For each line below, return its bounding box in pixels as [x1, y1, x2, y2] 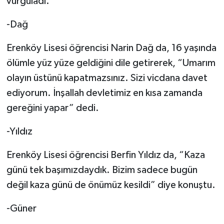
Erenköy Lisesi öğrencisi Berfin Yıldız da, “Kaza [6, 149, 205, 160]
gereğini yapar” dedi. [6, 102, 99, 113]
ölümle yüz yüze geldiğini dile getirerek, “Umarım [6, 57, 215, 68]
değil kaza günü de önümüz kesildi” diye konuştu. [6, 179, 215, 190]
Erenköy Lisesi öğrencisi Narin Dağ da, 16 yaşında [6, 42, 216, 53]
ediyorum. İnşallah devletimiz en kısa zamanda [6, 87, 202, 98]
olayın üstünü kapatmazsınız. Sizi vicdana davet [6, 72, 207, 83]
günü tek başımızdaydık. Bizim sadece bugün [6, 164, 197, 175]
